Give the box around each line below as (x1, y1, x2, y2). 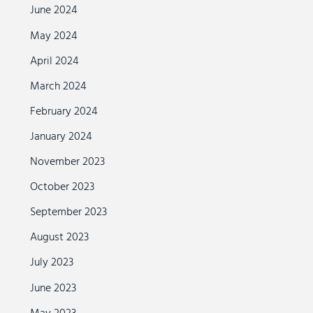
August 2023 (30, 228, 89, 247)
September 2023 (30, 203, 108, 222)
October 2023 (30, 178, 95, 197)
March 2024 (30, 77, 87, 96)
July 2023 (30, 254, 74, 272)
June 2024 (30, 1, 78, 20)
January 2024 (30, 127, 93, 146)
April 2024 (30, 52, 80, 71)
